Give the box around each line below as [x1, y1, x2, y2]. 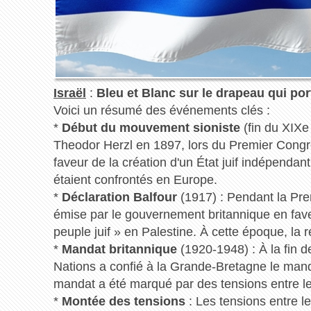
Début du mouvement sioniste [61, 121, 240, 135]
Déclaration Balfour [61, 190, 177, 205]
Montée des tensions [61, 294, 185, 309]
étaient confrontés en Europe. [53, 173, 217, 187]
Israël [53, 86, 86, 101]
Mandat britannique [61, 242, 177, 257]
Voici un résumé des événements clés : [53, 103, 270, 118]
